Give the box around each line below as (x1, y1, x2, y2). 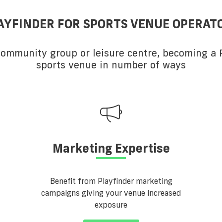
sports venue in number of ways (36, 58, 186, 71)
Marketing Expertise (52, 140, 170, 156)
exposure (95, 200, 127, 210)
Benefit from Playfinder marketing (50, 176, 172, 186)
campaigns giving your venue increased (41, 188, 181, 198)
